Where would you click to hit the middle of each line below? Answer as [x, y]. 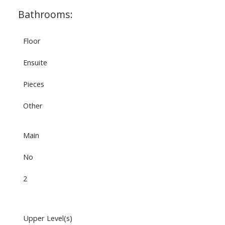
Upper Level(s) [47, 218]
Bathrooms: [45, 15]
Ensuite [35, 63]
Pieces [33, 84]
